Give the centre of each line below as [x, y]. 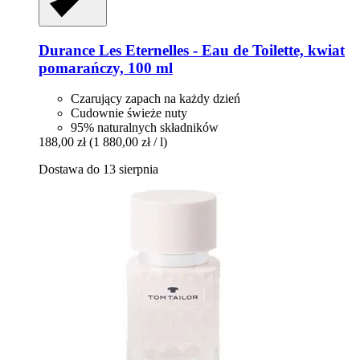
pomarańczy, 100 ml [106, 67]
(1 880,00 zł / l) [128, 142]
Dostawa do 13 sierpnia [98, 170]
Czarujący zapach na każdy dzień [155, 99]
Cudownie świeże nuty [129, 113]
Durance [67, 50]
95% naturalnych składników [145, 128]
